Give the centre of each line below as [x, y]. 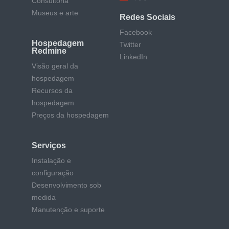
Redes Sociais [147, 17]
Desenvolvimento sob [66, 185]
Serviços [49, 146]
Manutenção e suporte [68, 210]
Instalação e [51, 161]
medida [44, 198]
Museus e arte [55, 13]
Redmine [49, 51]
